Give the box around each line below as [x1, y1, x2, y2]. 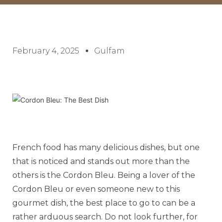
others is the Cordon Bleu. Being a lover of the [12, 170, 195, 180]
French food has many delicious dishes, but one [12, 142, 200, 152]
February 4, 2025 [12, 46, 79, 55]
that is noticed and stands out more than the [12, 156, 190, 166]
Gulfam [94, 46, 125, 55]
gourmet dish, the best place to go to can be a [12, 198, 195, 208]
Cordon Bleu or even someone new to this [12, 184, 180, 194]
